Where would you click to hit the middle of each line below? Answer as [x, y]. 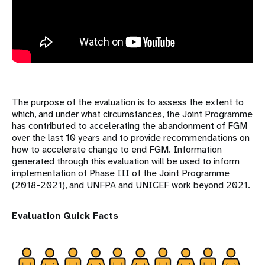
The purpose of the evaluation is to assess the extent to [128, 102]
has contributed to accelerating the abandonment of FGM [130, 126]
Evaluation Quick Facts [65, 216]
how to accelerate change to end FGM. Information [117, 150]
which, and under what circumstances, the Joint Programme [132, 114]
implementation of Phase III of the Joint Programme [121, 173]
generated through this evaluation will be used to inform [126, 161]
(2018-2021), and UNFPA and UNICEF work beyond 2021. [131, 185]
